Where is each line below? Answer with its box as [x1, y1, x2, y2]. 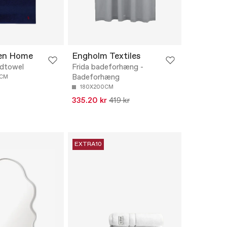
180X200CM [80, 84, 113, 91]
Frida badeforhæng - [72, 62, 143, 73]
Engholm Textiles [72, 51, 140, 63]
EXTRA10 [74, 140, 102, 149]
